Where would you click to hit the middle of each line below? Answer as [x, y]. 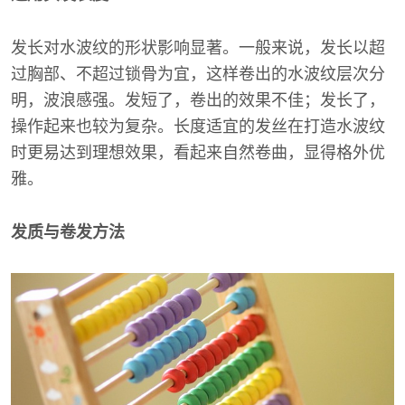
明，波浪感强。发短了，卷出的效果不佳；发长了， [198, 100]
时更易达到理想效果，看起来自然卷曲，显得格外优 [198, 153]
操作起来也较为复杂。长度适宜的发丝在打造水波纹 [198, 127]
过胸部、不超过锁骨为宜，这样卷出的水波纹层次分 [198, 74]
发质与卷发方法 [68, 232]
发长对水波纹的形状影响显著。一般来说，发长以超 [198, 48]
